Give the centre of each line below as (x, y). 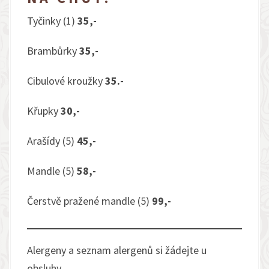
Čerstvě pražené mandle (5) (89, 201)
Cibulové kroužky (66, 81)
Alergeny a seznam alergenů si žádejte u (117, 250)
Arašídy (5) (52, 141)
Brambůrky (53, 51)
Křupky (44, 111)
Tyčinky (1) (52, 21)
